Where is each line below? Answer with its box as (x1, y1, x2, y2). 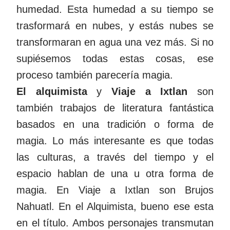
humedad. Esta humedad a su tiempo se (16, 3, 214, 15)
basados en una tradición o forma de (16, 118, 214, 130)
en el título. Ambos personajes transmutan (16, 217, 214, 228)
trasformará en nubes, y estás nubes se (16, 20, 214, 31)
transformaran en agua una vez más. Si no (16, 36, 214, 48)
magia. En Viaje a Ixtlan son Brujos (16, 184, 214, 196)
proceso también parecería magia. (16, 69, 173, 81)
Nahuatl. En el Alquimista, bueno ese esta (16, 200, 214, 212)
